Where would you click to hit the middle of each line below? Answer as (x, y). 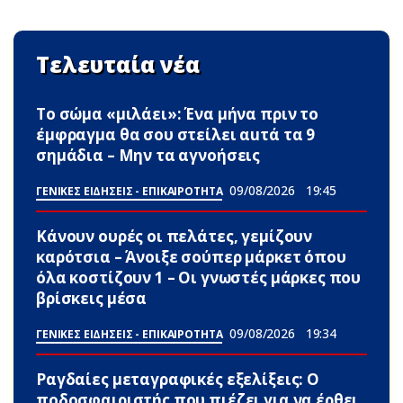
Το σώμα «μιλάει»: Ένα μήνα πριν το (177, 114)
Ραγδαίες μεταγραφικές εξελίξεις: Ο (178, 380)
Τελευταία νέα (118, 65)
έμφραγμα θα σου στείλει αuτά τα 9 (176, 135)
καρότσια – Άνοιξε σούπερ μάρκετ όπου (191, 257)
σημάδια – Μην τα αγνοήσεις (148, 156)
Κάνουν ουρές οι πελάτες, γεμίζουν (175, 237)
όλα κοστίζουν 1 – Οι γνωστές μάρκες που (199, 278)
